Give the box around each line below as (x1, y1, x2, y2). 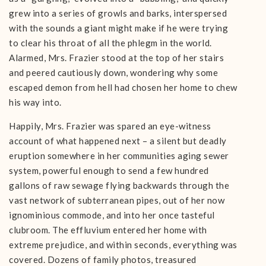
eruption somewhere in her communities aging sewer (9, 150, 229, 161)
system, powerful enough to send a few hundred (9, 165, 209, 176)
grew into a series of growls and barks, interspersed (9, 8, 227, 18)
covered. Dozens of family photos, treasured (9, 254, 197, 265)
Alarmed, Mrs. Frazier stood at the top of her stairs (9, 52, 224, 63)
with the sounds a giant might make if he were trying (9, 23, 228, 33)
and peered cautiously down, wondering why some (9, 67, 218, 78)
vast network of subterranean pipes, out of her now (9, 195, 224, 205)
